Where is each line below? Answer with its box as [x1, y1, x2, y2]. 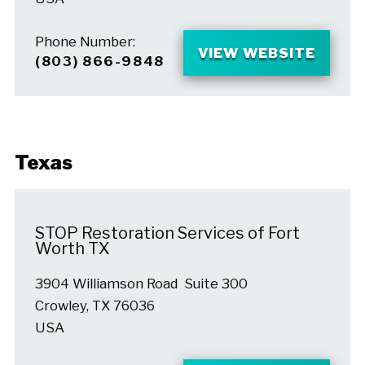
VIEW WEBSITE [197, 44, 316, 61]
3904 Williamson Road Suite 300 [34, 275, 248, 292]
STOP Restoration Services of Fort [34, 223, 300, 244]
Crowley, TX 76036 [34, 297, 155, 314]
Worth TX [34, 239, 110, 259]
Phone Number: [34, 33, 135, 51]
